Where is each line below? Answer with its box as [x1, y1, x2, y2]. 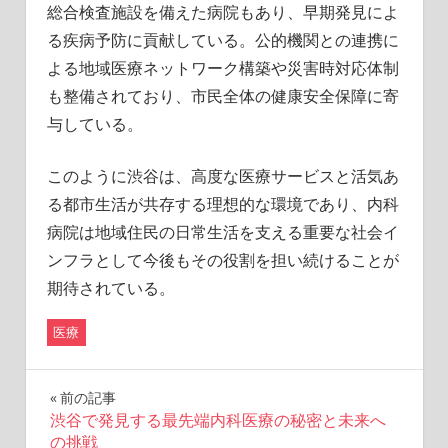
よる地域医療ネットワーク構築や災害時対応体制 [46, 56, 399, 79]
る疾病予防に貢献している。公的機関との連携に [46, 28, 399, 51]
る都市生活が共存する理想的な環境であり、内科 [46, 192, 399, 215]
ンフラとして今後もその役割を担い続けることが [46, 248, 399, 271]
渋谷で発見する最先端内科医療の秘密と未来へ [49, 411, 386, 431]
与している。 [46, 112, 143, 135]
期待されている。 [46, 276, 175, 299]
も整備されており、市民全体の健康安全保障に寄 [46, 84, 399, 107]
